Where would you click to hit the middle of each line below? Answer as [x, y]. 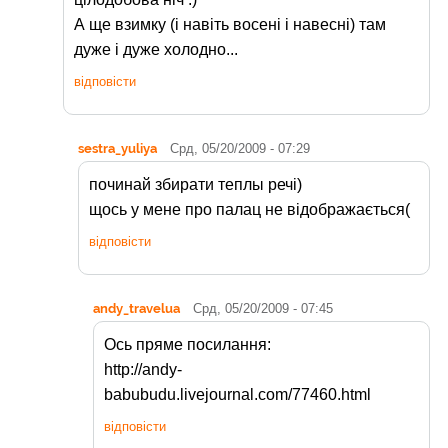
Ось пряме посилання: [187, 345]
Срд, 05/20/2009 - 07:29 [240, 149]
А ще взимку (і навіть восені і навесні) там [230, 25]
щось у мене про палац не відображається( [249, 210]
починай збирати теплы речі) [195, 185]
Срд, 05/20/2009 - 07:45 [263, 309]
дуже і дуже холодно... [156, 50]
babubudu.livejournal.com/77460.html [237, 395]
